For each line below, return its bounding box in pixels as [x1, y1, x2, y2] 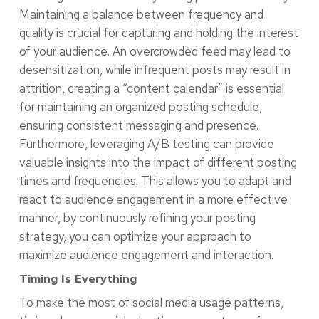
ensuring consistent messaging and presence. [19, 117, 258, 133]
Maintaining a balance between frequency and [19, 6, 263, 22]
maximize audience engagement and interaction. [19, 246, 273, 263]
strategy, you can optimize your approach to [19, 228, 251, 244]
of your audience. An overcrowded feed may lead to [19, 43, 291, 59]
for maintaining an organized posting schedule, [19, 98, 262, 115]
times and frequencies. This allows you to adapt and [19, 172, 291, 189]
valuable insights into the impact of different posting [19, 154, 297, 170]
